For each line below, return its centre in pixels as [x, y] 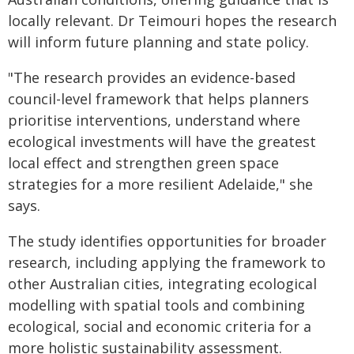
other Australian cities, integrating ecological [162, 284]
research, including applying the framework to [167, 262]
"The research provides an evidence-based [152, 77]
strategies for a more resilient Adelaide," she [160, 184]
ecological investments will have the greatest [162, 141]
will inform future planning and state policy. [158, 42]
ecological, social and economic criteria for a [160, 326]
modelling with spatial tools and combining [156, 305]
